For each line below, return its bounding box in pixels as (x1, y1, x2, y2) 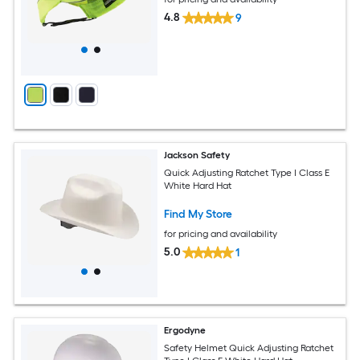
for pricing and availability (164, 228, 278, 240)
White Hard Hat (164, 180, 232, 192)
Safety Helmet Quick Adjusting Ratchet (164, 342, 334, 354)
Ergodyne (164, 324, 207, 336)
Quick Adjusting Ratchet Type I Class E (164, 167, 330, 179)
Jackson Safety (164, 149, 231, 161)
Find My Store (164, 207, 233, 222)
